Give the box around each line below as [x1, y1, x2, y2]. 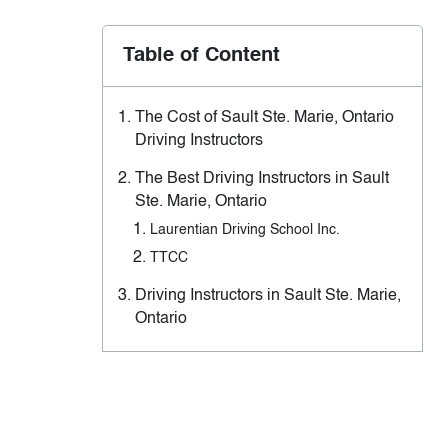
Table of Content [123, 46, 280, 67]
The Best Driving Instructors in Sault [135, 171, 389, 188]
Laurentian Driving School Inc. [150, 223, 340, 238]
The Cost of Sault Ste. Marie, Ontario [135, 110, 394, 127]
